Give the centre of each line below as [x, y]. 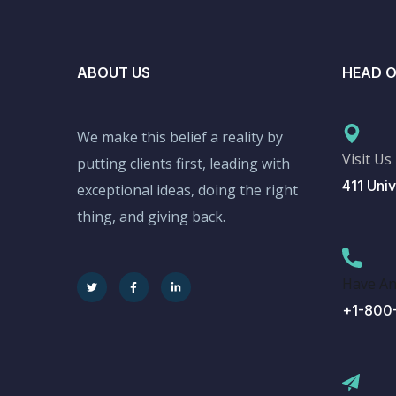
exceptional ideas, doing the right [187, 190]
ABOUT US [114, 72]
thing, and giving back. [151, 217]
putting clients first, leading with [183, 164]
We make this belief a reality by [180, 137]
